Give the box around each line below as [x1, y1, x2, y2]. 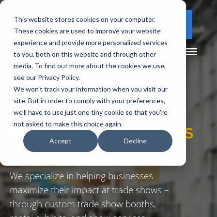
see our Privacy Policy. [14, 73, 80, 81]
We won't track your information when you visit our [14, 85, 168, 93]
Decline [124, 137, 147, 145]
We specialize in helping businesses [10, 169, 153, 182]
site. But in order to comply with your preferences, [14, 96, 165, 105]
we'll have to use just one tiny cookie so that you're [14, 108, 168, 116]
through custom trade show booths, [10, 197, 156, 210]
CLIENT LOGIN [139, 20, 178, 28]
